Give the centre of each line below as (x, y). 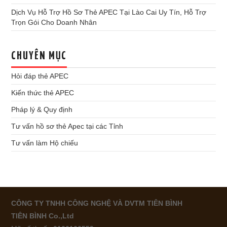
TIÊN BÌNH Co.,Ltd (43, 216)
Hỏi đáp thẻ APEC (40, 76)
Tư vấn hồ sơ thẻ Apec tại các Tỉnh (67, 126)
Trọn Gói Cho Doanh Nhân (54, 22)
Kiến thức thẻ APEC (43, 93)
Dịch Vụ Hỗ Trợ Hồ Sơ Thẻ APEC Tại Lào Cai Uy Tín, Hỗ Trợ (109, 12)
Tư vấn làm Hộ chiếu (45, 143)
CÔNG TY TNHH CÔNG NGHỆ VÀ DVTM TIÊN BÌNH (97, 203)
